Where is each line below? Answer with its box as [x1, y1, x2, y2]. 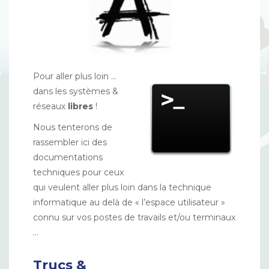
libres [68, 101, 93, 112]
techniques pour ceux [33, 167, 124, 178]
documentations [33, 152, 103, 163]
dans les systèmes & [33, 86, 118, 97]
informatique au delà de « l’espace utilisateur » [33, 197, 225, 208]
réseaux [33, 101, 68, 112]
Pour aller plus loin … [33, 71, 116, 82]
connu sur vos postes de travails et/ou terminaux [33, 212, 235, 223]
